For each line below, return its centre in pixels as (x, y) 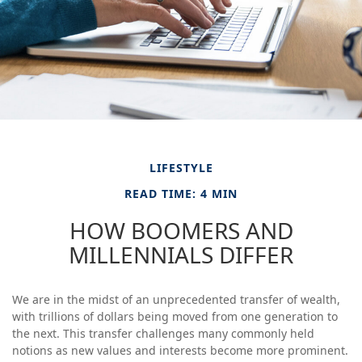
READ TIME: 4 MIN (181, 194)
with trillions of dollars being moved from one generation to (175, 316)
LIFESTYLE (181, 168)
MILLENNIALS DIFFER (181, 255)
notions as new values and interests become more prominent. (180, 350)
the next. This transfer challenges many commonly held (163, 333)
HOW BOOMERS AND (181, 230)
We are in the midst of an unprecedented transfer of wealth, (176, 299)
